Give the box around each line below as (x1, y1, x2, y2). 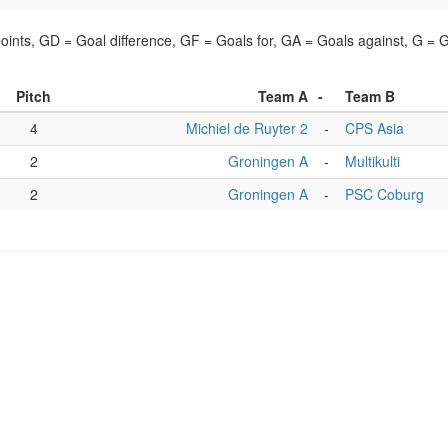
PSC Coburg (345, 184, 424, 204)
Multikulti (345, 151, 400, 171)
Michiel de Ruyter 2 (186, 118, 308, 138)
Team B (345, 86, 395, 106)
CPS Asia (345, 118, 404, 138)
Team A (258, 86, 308, 106)
